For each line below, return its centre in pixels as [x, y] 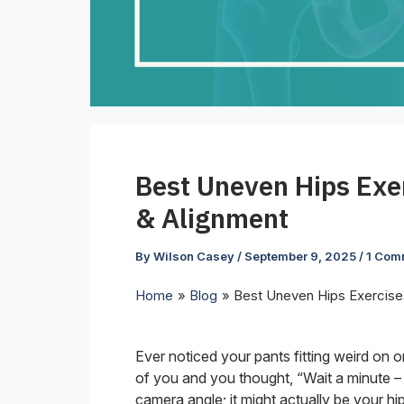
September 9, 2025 [302, 257]
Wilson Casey [195, 257]
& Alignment [212, 218]
